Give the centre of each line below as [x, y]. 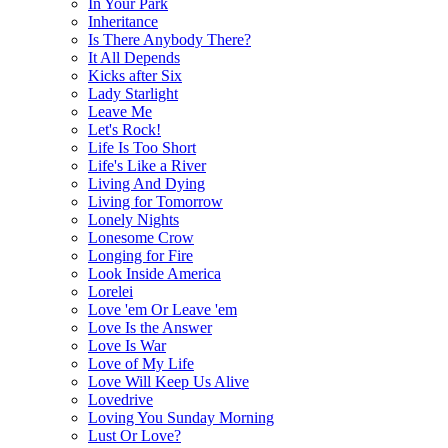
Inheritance [123, 21]
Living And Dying [146, 183]
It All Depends [134, 57]
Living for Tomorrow [155, 201]
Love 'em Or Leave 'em [162, 309]
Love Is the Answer [150, 327]
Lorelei [110, 291]
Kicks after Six [135, 75]
